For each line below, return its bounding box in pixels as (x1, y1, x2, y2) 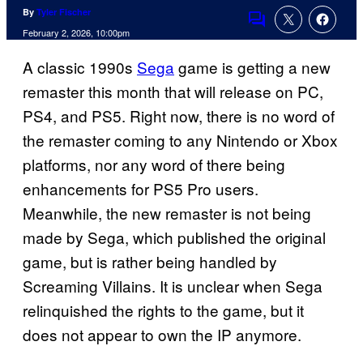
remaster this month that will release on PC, (23, 80, 323, 103)
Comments (246, 19, 322, 41)
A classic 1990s (23, 56, 137, 79)
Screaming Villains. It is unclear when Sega (23, 275, 322, 297)
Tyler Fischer (36, 6, 91, 19)
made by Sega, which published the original (23, 226, 326, 249)
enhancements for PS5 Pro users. (23, 177, 258, 200)
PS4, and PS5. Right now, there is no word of (23, 105, 335, 127)
